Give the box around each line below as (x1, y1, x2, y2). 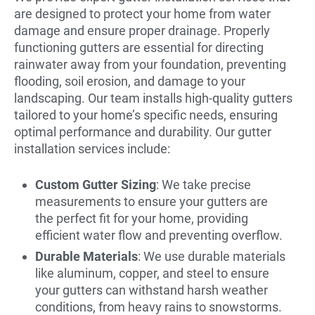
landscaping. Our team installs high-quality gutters (14, 90, 292, 105)
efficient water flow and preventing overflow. (35, 227, 283, 243)
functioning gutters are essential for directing (14, 39, 264, 55)
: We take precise (156, 176, 251, 192)
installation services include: (14, 141, 170, 156)
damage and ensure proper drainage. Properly (14, 22, 270, 38)
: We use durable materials (138, 248, 285, 264)
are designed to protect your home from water (14, 6, 271, 21)
